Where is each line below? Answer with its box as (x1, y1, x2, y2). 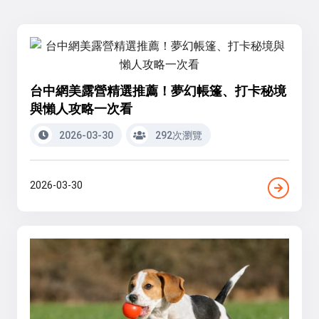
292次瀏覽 (153, 129, 202, 141)
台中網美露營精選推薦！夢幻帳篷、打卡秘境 (30, 82, 286, 100)
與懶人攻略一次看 (30, 100, 132, 117)
